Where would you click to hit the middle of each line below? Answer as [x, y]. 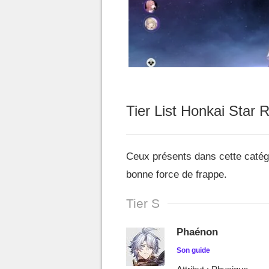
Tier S [143, 204]
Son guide [193, 251]
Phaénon [197, 232]
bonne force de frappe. [177, 175]
